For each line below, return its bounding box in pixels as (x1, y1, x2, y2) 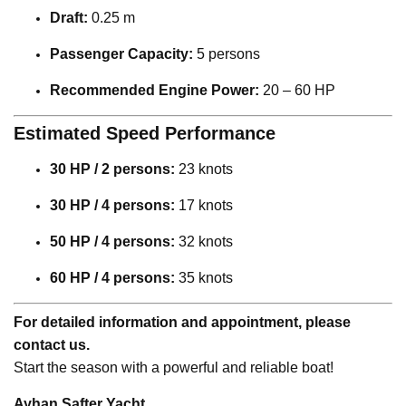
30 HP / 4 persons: (50, 198, 175, 214)
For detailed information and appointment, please (14, 314, 351, 331)
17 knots (175, 198, 233, 214)
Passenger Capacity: (50, 46, 193, 63)
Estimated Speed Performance (14, 123, 275, 144)
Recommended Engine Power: (50, 82, 259, 99)
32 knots (175, 234, 233, 250)
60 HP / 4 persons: (50, 270, 175, 286)
